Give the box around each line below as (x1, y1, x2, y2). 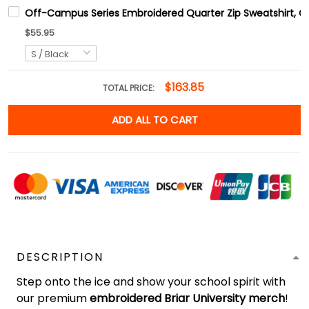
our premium (17, 290, 90, 307)
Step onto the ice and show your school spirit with (17, 274, 286, 290)
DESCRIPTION (17, 249, 103, 266)
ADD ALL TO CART (111, 112, 198, 128)
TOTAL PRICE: (102, 82, 157, 94)
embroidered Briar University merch (90, 290, 285, 307)
